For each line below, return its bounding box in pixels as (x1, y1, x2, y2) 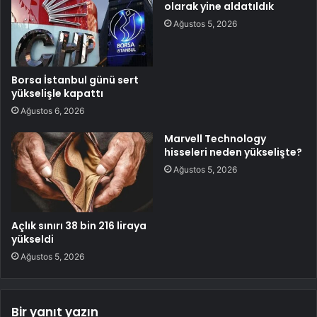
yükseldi (11, 232, 54, 246)
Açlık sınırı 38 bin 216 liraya (11, 219, 146, 233)
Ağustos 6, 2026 (21, 105, 84, 117)
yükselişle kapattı (11, 86, 103, 101)
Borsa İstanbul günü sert (11, 73, 139, 88)
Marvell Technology (164, 132, 266, 146)
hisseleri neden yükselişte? (164, 145, 302, 160)
